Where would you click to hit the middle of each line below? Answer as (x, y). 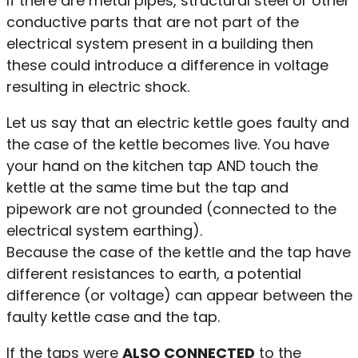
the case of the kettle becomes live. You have (167, 144)
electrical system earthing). (106, 230)
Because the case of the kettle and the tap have (178, 252)
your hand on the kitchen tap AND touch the (162, 165)
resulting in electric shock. (99, 86)
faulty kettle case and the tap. (113, 316)
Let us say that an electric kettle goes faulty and (177, 122)
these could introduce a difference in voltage (167, 65)
